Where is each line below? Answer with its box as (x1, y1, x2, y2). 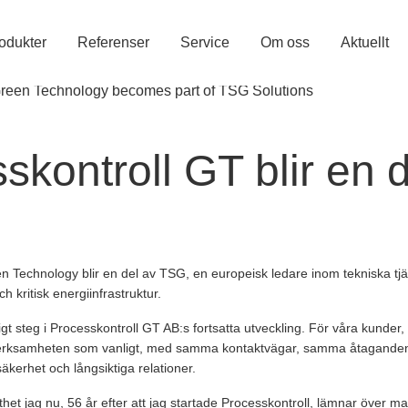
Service (179, 35, 229, 50)
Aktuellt (340, 35, 389, 50)
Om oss (260, 35, 310, 50)
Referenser (76, 35, 149, 50)
